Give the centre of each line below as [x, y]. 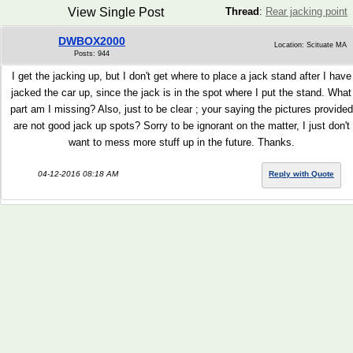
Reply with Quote [301, 174]
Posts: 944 [92, 54]
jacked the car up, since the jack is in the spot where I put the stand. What [181, 93]
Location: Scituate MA [310, 45]
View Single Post [115, 12]
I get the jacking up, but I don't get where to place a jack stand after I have [181, 76]
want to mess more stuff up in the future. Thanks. [181, 142]
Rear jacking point [307, 11]
